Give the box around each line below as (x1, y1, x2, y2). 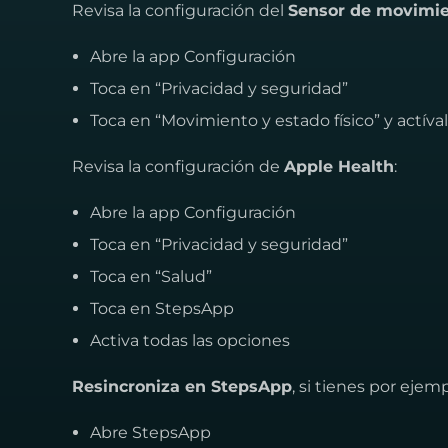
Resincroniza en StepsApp (72, 377, 292, 396)
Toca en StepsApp (90, 299, 234, 318)
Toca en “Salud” (90, 267, 212, 286)
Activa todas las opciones (90, 331, 290, 350)
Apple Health (284, 157, 394, 176)
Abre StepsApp (90, 423, 211, 442)
